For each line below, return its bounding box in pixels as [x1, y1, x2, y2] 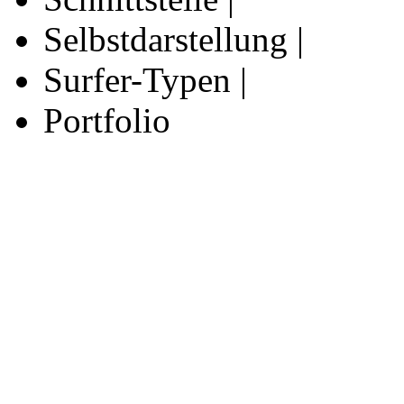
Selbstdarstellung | [43, 19, 304, 59]
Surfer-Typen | [43, 60, 247, 99]
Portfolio [43, 100, 170, 140]
